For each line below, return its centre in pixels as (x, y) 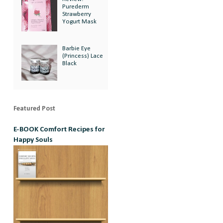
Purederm (76, 7)
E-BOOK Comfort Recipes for (59, 130)
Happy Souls (33, 140)
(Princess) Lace (83, 56)
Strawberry (77, 14)
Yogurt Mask (80, 22)
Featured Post (34, 109)
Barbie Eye (77, 49)
